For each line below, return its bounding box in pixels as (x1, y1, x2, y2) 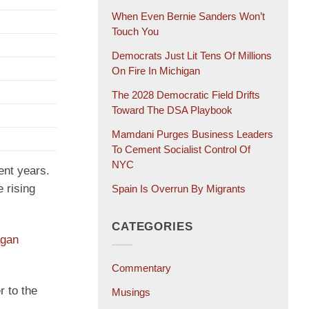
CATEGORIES (112, 220, 193, 234)
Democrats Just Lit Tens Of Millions (112, 50, 272, 62)
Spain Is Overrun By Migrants (112, 183, 246, 195)
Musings (112, 286, 150, 299)
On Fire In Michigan (112, 65, 200, 77)
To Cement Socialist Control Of (112, 143, 250, 156)
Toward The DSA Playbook (112, 104, 232, 117)
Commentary (112, 262, 171, 275)
